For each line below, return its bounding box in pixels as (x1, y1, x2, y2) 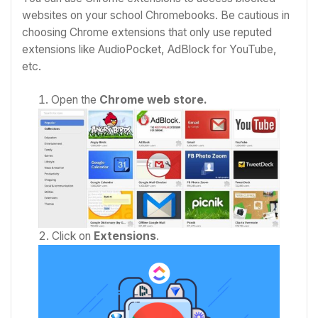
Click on (52, 229, 94, 243)
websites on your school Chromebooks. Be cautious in (22, 9, 290, 23)
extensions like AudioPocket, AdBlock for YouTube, (22, 43, 277, 57)
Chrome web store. (99, 93, 208, 107)
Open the (51, 93, 100, 107)
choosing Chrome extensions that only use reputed (22, 26, 272, 40)
